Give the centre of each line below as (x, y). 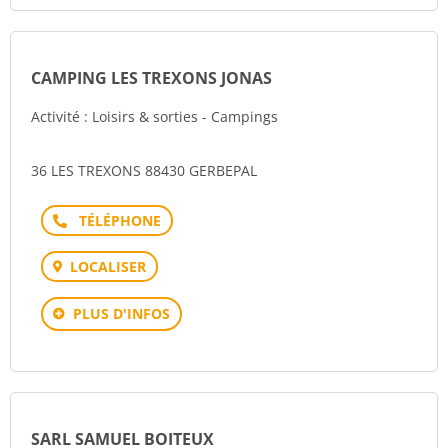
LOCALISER (108, 266)
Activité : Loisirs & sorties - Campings (154, 116)
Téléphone (113, 219)
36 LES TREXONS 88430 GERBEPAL (144, 170)
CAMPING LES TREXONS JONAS (151, 78)
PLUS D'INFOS (121, 313)
